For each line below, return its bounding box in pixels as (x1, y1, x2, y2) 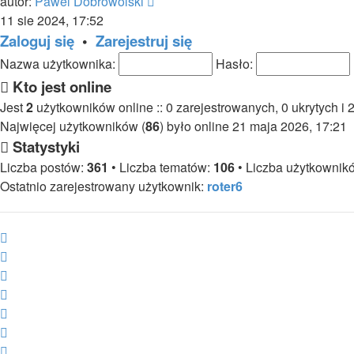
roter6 (207, 177, 243, 195)
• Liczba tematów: (108, 158, 213, 176)
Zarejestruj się (96, 30, 192, 51)
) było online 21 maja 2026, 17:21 (160, 117, 347, 135)
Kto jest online (9, 76, 111, 97)
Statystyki (9, 136, 80, 157)
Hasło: (216, 55, 253, 73)
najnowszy (154, 10, 214, 28)
